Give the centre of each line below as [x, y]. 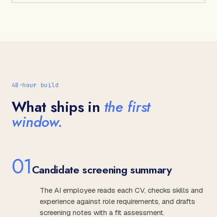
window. [37, 122]
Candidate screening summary [102, 169]
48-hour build [35, 85]
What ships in [58, 107]
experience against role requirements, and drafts [117, 201]
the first [127, 107]
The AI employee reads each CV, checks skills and [121, 190]
